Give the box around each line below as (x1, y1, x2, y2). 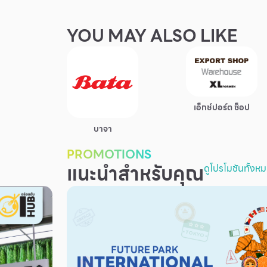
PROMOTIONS (67, 144, 151, 164)
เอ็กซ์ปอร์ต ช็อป (194, 101, 250, 114)
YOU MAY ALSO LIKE (67, 22, 237, 49)
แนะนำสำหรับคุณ (67, 158, 204, 189)
